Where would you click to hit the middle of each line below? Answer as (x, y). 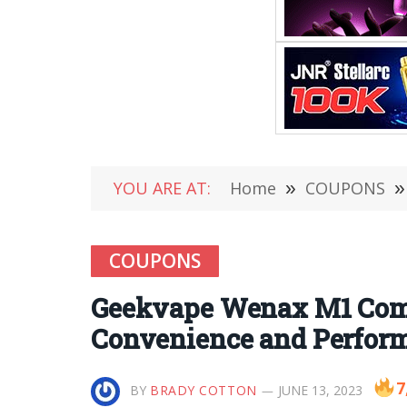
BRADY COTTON (203, 390)
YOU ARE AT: (162, 188)
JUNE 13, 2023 (320, 390)
